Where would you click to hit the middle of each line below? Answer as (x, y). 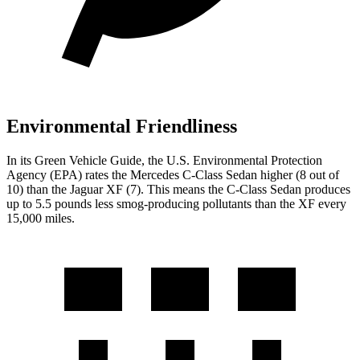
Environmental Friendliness (122, 126)
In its (20, 160)
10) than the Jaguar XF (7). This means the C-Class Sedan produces (178, 189)
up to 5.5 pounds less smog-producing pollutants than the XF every (176, 203)
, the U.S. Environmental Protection (232, 160)
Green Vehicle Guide (88, 160)
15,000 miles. (41, 218)
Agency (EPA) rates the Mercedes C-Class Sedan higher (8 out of (173, 174)
